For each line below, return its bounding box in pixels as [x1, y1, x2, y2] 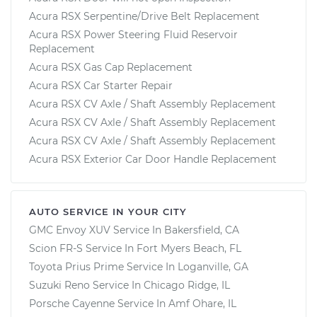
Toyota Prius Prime [29, 260, 124, 273]
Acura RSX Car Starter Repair [29, 79, 173, 92]
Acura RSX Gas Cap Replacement [29, 60, 192, 74]
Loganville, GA [178, 260, 248, 273]
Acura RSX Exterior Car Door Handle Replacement [29, 152, 277, 166]
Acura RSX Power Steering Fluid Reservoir [29, 28, 238, 41]
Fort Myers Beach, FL [137, 241, 241, 255]
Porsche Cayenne [29, 296, 115, 310]
